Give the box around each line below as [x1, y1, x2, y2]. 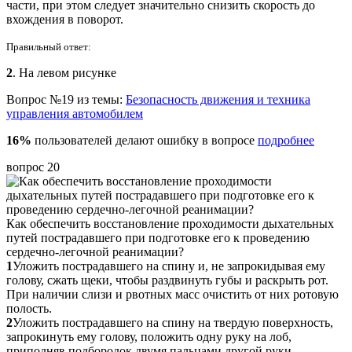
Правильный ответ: [6, 40, 91, 53]
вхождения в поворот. [6, 12, 123, 26]
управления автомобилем [6, 106, 143, 120]
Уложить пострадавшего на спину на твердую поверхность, [13, 315, 333, 329]
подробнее [258, 133, 314, 147]
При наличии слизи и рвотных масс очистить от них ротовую [6, 287, 339, 301]
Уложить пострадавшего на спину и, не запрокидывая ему [13, 258, 325, 273]
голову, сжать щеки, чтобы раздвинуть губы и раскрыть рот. [6, 273, 328, 287]
